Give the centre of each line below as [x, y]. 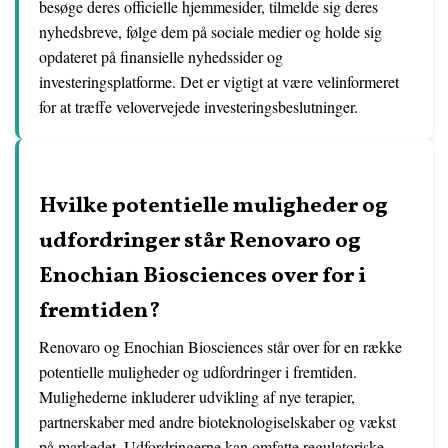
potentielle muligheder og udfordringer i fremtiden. [198, 371]
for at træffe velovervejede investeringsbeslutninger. [198, 106]
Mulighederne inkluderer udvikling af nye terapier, [197, 396]
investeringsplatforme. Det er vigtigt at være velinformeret [219, 81]
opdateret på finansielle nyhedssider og [161, 56]
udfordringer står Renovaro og [200, 241]
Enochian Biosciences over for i [202, 276]
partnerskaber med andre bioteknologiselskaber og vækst [217, 421]
